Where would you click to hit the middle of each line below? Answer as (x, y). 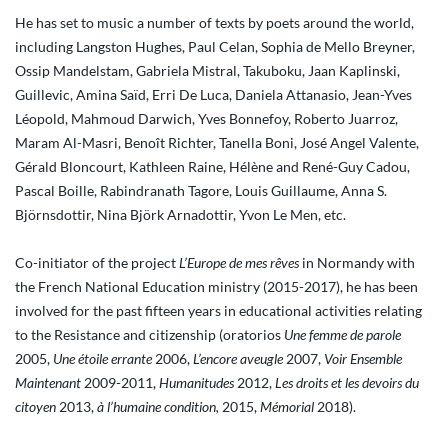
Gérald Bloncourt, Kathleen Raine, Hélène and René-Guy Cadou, (212, 166)
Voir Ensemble (363, 358)
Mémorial (287, 406)
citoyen (35, 406)
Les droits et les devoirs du (347, 382)
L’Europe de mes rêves (239, 262)
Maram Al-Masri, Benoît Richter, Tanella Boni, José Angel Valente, (217, 142)
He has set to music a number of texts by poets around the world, (214, 22)
